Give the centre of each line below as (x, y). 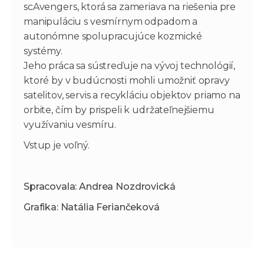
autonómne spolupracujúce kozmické (113, 36)
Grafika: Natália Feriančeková (92, 207)
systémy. (43, 51)
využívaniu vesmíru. (70, 124)
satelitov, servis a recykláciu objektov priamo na (132, 95)
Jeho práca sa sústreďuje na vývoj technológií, (130, 65)
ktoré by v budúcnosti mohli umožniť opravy (127, 80)
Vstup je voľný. (57, 145)
